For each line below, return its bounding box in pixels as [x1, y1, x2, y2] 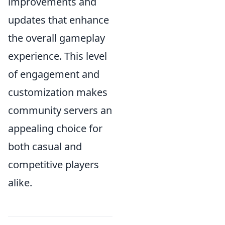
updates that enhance [8, 13, 109, 27]
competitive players [8, 157, 99, 171]
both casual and [8, 139, 82, 153]
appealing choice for [8, 121, 102, 135]
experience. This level [8, 49, 107, 63]
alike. [8, 175, 32, 189]
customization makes [8, 85, 107, 99]
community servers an [8, 103, 112, 117]
